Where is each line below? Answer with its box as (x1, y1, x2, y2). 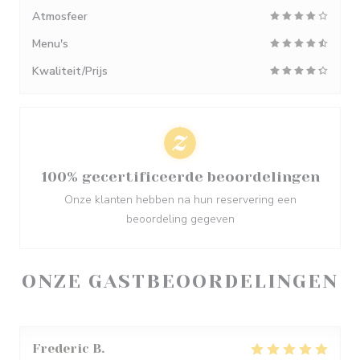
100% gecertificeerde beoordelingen (40, 169, 320, 185)
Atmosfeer (32, 9, 88, 24)
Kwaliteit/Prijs (32, 63, 108, 79)
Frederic (32, 341, 89, 356)
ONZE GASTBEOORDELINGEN (21, 270, 339, 292)
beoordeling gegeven (125, 211, 235, 227)
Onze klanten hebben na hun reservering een (63, 192, 297, 207)
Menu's (32, 36, 68, 51)
